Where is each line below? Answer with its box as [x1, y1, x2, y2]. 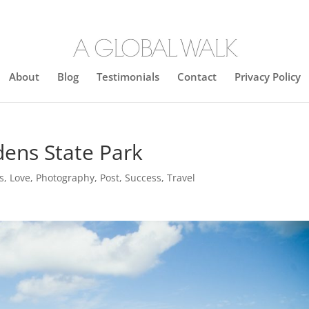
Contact [177, 70, 217, 83]
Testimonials [96, 70, 159, 83]
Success [125, 171, 162, 184]
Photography [36, 171, 95, 184]
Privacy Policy [234, 70, 301, 83]
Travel [167, 171, 196, 184]
